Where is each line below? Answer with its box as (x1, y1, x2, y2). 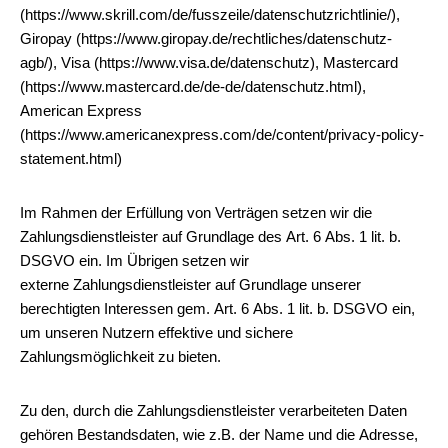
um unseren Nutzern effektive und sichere (20, 324, 293, 341)
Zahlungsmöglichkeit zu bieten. (20, 348, 221, 365)
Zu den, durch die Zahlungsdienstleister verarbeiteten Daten (20, 402, 407, 419)
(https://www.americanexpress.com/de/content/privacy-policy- (20, 126, 424, 143)
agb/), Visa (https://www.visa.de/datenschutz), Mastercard (20, 54, 398, 71)
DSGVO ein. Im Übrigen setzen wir (20, 252, 249, 269)
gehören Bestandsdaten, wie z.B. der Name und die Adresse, (20, 426, 418, 443)
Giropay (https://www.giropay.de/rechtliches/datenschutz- (20, 30, 392, 47)
